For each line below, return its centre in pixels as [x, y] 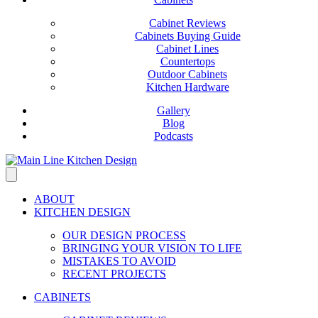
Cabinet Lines [187, 49]
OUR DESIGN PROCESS [124, 235]
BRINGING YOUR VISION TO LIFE [152, 248]
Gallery [173, 110]
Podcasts [173, 136]
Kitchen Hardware [187, 87]
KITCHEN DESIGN [82, 212]
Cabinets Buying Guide [187, 36]
